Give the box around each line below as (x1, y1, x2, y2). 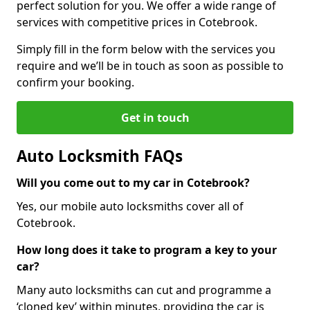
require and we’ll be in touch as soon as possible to (17, 57, 284, 73)
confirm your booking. (17, 74, 134, 90)
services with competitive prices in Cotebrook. (17, 14, 257, 30)
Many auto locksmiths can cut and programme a (17, 282, 271, 298)
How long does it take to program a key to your (17, 241, 277, 257)
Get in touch (120, 109, 190, 125)
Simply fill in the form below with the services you (17, 41, 275, 57)
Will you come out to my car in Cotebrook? (17, 174, 250, 190)
